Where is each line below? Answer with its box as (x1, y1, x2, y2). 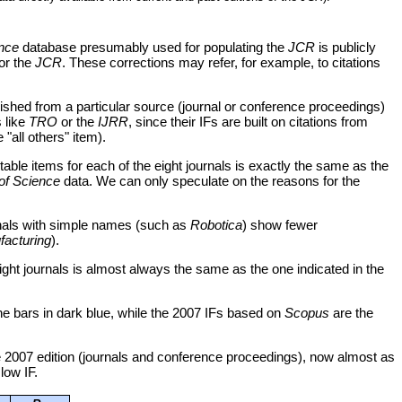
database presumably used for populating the (19, 39, 288, 56)
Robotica (190, 217, 242, 233)
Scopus (284, 305, 329, 321)
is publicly (315, 39, 376, 56)
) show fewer (242, 217, 318, 233)
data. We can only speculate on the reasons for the (60, 173, 360, 189)
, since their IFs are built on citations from (128, 114, 368, 130)
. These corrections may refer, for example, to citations (62, 55, 380, 71)
